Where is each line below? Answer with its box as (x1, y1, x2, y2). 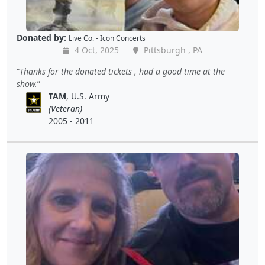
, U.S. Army (66, 91, 110, 102)
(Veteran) (49, 103, 83, 115)
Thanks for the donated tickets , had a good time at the (20, 66, 225, 77)
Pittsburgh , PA (141, 44, 202, 56)
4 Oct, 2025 (72, 44, 119, 56)
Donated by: (17, 32, 66, 44)
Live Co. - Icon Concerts (69, 33, 146, 43)
